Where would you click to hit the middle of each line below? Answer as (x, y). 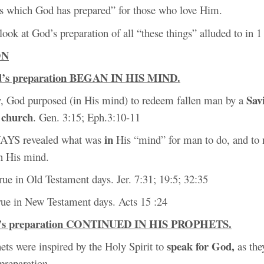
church (17, 117)
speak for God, (202, 246)
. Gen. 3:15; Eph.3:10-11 (87, 117)
